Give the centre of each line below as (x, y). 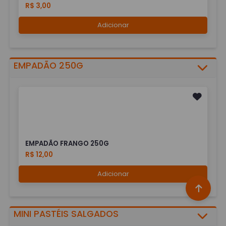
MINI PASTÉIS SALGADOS (66, 214)
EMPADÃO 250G (49, 65)
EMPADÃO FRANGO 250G (67, 144)
